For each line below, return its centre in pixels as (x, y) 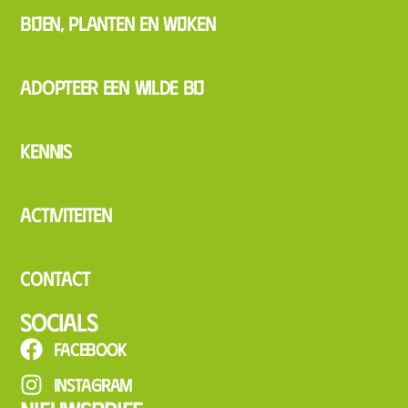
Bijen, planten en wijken (118, 22)
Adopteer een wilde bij (112, 86)
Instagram (92, 384)
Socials (59, 321)
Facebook (90, 349)
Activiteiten (66, 214)
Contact (55, 277)
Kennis (46, 150)
